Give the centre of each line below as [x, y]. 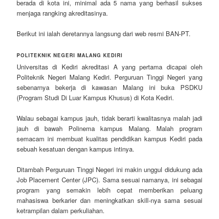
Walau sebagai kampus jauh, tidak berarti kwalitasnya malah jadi [109, 118]
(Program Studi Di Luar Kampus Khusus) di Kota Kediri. [96, 97]
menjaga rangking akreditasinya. [63, 13]
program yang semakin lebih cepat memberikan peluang [109, 190]
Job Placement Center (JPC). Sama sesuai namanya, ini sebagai [109, 180]
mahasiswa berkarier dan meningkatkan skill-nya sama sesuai [109, 200]
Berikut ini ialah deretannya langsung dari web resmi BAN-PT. [104, 33]
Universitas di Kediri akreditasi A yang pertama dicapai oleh [109, 66]
